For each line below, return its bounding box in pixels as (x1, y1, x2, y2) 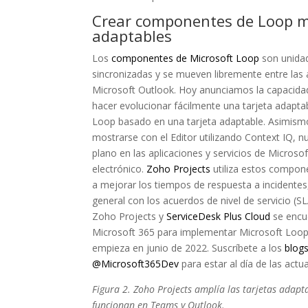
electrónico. (92, 162, 147, 175)
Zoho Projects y (92, 210, 167, 223)
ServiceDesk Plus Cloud (166, 210, 271, 223)
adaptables (92, 25, 173, 46)
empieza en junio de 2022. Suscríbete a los (92, 241, 285, 254)
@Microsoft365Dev (92, 257, 179, 270)
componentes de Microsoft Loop (111, 52, 260, 65)
